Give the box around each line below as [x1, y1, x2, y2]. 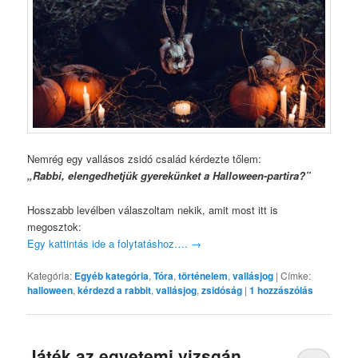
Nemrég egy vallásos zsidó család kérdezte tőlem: [27, 151, 262, 167]
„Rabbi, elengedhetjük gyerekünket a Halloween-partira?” [27, 168, 312, 184]
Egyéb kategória [74, 268, 149, 283]
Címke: [280, 268, 312, 282]
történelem [178, 268, 229, 283]
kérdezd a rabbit [78, 282, 152, 297]
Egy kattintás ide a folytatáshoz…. [27, 235, 192, 251]
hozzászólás [255, 282, 314, 297]
